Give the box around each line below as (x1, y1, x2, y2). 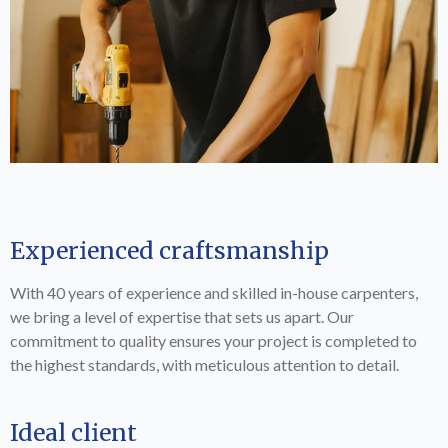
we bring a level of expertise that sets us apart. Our (10, 307, 354, 326)
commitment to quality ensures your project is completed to (10, 331, 417, 350)
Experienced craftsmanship (10, 236, 329, 265)
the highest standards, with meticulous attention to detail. (10, 355, 399, 374)
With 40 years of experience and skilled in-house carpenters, (10, 283, 418, 302)
